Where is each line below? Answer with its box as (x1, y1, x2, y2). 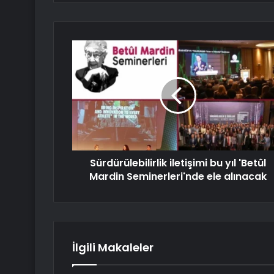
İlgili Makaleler (72, 240, 154, 256)
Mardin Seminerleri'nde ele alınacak (89, 169, 267, 184)
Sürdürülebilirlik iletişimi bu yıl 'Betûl (89, 156, 266, 171)
